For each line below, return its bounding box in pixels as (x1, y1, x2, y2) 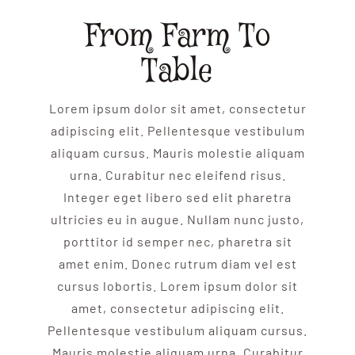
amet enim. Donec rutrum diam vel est (58, 256, 297, 272)
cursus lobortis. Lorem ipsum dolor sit (57, 278, 298, 294)
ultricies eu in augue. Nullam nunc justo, (51, 212, 304, 227)
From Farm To (85, 15, 270, 59)
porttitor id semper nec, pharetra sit (63, 234, 292, 250)
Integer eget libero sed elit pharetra (63, 189, 292, 205)
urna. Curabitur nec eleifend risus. (69, 167, 286, 183)
